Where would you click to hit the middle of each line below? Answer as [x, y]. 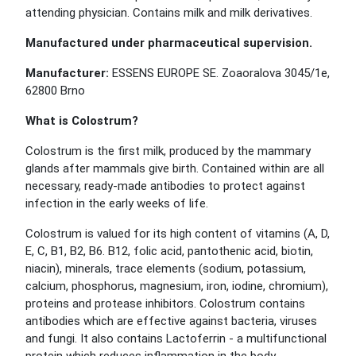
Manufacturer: [67, 73]
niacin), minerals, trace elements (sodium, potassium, [166, 269]
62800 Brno [55, 91]
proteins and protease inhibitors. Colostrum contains [165, 304]
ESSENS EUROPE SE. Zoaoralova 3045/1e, [219, 73]
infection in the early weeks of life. [117, 203]
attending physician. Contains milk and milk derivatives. [169, 13]
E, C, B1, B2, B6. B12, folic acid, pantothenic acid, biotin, [169, 251]
